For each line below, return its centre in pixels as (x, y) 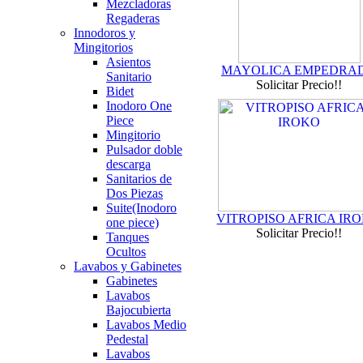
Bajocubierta (139, 310)
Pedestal (127, 339)
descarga (128, 164)
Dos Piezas (135, 193)
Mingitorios (103, 47)
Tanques (128, 237)
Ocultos (126, 252)
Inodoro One (139, 106)
